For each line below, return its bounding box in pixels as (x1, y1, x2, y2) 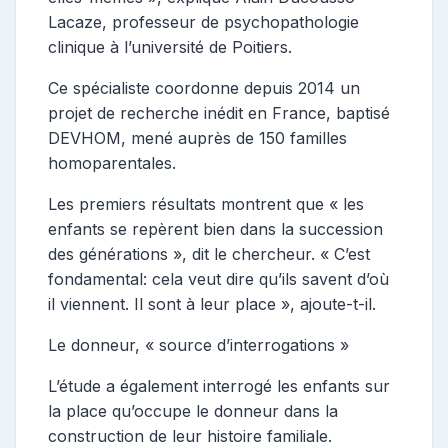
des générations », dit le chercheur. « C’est (48, 243, 370, 264)
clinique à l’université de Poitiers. (48, 36, 292, 57)
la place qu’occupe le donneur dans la (48, 400, 338, 421)
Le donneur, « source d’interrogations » (48, 334, 349, 355)
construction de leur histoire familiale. (48, 425, 332, 446)
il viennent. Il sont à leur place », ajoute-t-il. (48, 293, 376, 314)
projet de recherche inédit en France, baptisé (48, 102, 390, 123)
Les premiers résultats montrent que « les (48, 193, 364, 214)
